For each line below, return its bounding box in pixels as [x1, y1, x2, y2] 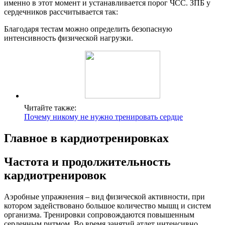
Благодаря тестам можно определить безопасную [4, 25, 172, 34]
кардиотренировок [4, 169, 106, 182]
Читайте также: [24, 103, 76, 113]
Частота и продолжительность [4, 155, 171, 169]
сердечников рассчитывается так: [4, 8, 118, 17]
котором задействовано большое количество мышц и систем [4, 201, 211, 210]
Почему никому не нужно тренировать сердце [24, 113, 183, 122]
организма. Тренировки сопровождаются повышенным [4, 210, 194, 219]
